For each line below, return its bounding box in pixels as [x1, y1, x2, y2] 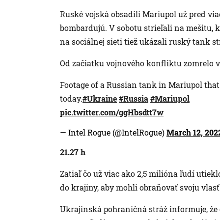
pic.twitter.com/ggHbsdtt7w [60, 107, 164, 117]
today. [60, 93, 82, 104]
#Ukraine [82, 93, 117, 104]
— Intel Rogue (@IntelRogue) [60, 127, 166, 137]
